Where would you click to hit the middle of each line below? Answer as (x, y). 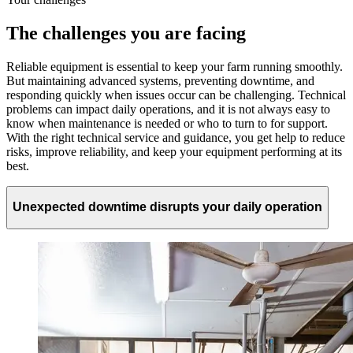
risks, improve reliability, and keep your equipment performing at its (174, 151)
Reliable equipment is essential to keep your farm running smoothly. (175, 66)
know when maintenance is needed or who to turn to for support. (167, 123)
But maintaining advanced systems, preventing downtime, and (160, 80)
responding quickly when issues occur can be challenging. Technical (176, 95)
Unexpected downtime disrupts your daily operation (167, 207)
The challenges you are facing (126, 33)
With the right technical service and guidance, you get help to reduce (176, 137)
